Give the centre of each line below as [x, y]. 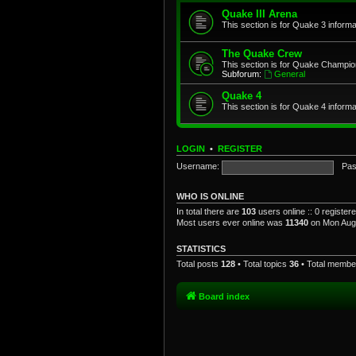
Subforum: [242, 74]
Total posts [199, 263]
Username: [198, 166]
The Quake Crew [262, 53]
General [289, 74]
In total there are [209, 211]
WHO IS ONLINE [210, 196]
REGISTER [240, 148]
